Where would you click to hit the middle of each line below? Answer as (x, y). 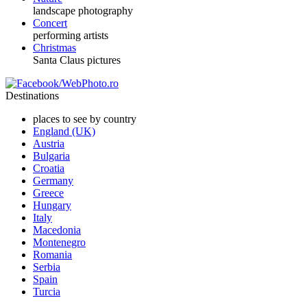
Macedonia (57, 230)
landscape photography (83, 11)
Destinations (32, 96)
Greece (48, 193)
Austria (49, 144)
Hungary (52, 205)
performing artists (71, 35)
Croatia (49, 168)
